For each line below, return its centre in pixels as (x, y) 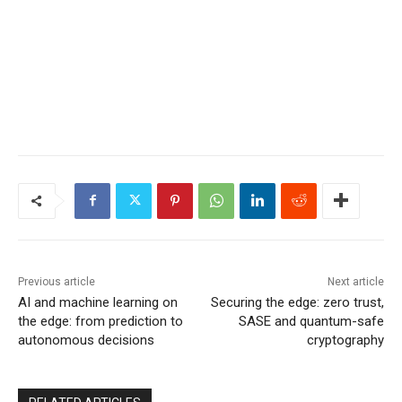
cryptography (345, 340)
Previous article (57, 281)
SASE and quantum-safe (311, 321)
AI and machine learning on (98, 302)
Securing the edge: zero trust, (297, 302)
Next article (355, 281)
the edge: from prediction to (100, 321)
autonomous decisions (86, 340)
